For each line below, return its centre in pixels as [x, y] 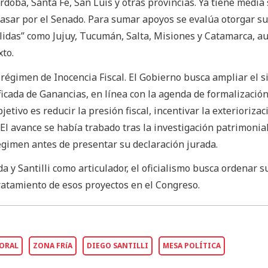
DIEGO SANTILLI [117, 245]
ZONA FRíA [52, 245]
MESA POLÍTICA [191, 245]
